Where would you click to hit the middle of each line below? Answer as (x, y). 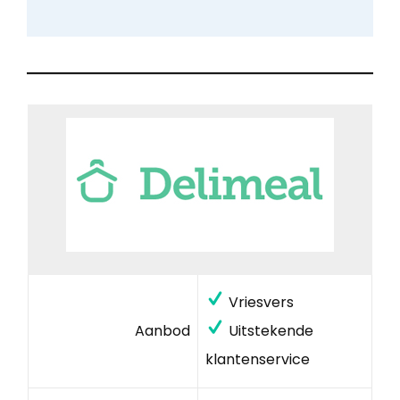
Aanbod (163, 330)
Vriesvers (259, 302)
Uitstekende (269, 330)
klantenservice (257, 359)
